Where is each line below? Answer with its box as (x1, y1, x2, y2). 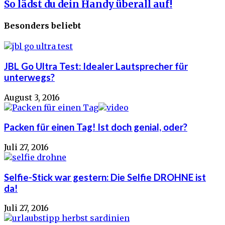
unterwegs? (4, 71, 55, 83)
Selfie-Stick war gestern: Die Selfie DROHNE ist (4, 171, 206, 183)
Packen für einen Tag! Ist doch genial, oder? (4, 122, 187, 133)
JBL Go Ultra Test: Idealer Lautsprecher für (4, 60, 188, 72)
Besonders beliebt (4, 20, 81, 31)
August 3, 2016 (4, 92, 60, 102)
